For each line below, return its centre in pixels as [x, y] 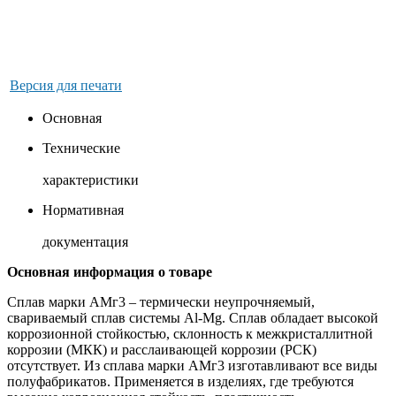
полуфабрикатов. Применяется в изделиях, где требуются [180, 382]
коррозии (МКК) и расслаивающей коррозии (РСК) [162, 350]
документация [85, 242]
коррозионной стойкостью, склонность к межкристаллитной [190, 334]
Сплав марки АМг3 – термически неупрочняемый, [161, 302]
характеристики [91, 180]
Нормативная [83, 210]
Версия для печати [66, 86]
